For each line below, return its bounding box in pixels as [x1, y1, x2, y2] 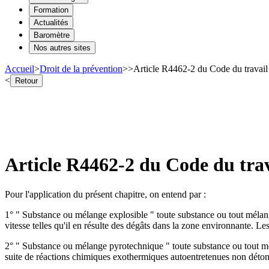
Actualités [34, 17, 68, 27]
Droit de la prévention [40, 63, 122, 74]
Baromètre [34, 30, 70, 40]
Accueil [5, 63, 34, 74]
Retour [15, 76, 38, 85]
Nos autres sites [34, 43, 91, 52]
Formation [34, 5, 68, 14]
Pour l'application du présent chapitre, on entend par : [5, 189, 206, 199]
